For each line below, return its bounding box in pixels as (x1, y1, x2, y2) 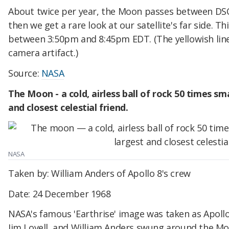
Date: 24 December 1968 (8, 187, 111, 200)
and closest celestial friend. (8, 101, 128, 114)
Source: (8, 67, 41, 80)
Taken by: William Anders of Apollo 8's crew (8, 167, 191, 179)
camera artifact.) (8, 47, 80, 59)
